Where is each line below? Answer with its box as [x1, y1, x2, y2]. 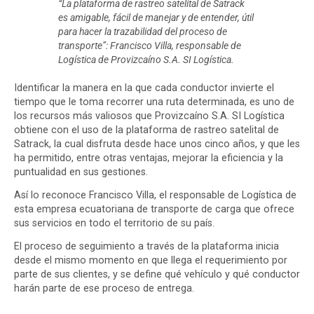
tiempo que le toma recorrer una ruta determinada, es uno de [14, 95, 294, 108]
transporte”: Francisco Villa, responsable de [57, 39, 241, 52]
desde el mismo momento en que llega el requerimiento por [14, 254, 287, 266]
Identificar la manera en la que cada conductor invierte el [14, 81, 274, 94]
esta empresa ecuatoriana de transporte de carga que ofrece [14, 203, 294, 215]
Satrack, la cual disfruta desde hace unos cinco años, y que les [14, 137, 300, 150]
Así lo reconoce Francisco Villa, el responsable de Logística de [14, 189, 296, 201]
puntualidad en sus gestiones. [14, 165, 148, 178]
